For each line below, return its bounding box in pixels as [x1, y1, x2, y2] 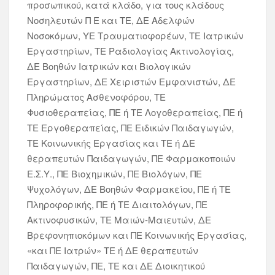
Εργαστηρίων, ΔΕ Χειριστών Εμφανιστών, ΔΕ [27, 75, 236, 88]
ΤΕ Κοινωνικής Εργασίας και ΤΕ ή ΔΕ [27, 136, 196, 149]
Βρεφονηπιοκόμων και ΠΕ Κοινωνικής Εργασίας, [27, 228, 247, 241]
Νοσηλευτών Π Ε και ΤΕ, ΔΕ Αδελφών [27, 14, 195, 26]
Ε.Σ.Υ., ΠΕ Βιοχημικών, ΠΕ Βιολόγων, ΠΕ [27, 167, 203, 180]
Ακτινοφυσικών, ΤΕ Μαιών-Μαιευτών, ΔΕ [27, 213, 212, 226]
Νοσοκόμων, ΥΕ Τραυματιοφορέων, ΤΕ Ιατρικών [27, 29, 244, 42]
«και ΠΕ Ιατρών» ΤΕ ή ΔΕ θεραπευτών [27, 244, 199, 257]
